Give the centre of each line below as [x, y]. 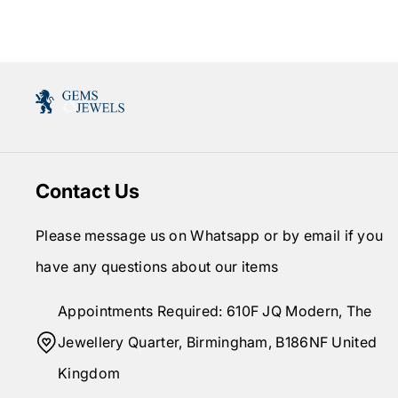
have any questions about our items [157, 267]
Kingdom [89, 374]
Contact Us [88, 191]
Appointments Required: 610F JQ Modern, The [215, 311]
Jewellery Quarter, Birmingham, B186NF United [218, 342]
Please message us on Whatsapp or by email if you [210, 236]
